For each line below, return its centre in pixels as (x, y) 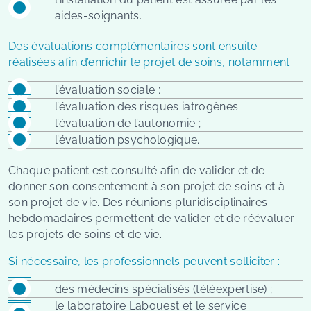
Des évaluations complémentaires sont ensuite (133, 46)
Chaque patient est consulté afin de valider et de (137, 170)
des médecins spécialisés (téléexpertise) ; (164, 289)
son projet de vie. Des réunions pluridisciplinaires (138, 202)
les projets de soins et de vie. (85, 234)
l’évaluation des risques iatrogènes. (148, 106)
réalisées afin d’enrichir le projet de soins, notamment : (152, 62)
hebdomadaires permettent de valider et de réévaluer (152, 218)
